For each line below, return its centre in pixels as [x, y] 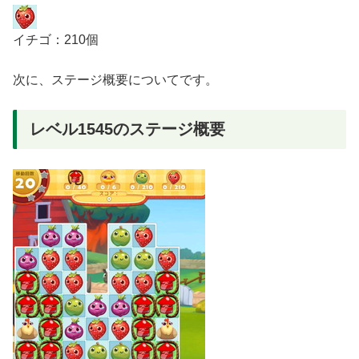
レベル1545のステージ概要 [127, 129]
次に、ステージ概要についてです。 [115, 80]
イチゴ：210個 [56, 39]
